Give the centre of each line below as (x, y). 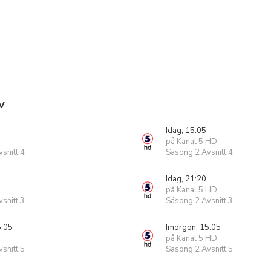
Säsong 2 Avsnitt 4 (199, 152)
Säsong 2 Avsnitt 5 (199, 249)
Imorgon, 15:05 (193, 227)
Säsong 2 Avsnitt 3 (199, 201)
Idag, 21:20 (186, 179)
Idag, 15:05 (186, 131)
